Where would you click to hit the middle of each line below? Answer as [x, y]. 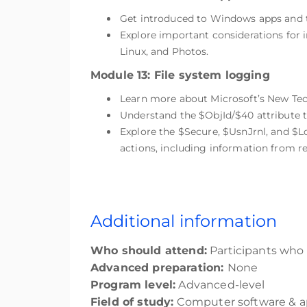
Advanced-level [220, 285]
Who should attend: [149, 250]
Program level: [133, 285]
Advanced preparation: [159, 268]
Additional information [184, 221]
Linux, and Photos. [164, 51]
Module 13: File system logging [180, 75]
